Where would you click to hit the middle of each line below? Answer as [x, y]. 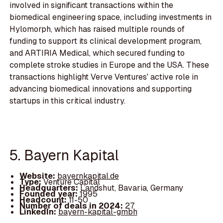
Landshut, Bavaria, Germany [131, 188]
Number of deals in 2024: [72, 206]
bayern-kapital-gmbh [98, 212]
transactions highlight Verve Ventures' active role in [104, 77]
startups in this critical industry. [68, 101]
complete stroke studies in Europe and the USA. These [110, 65]
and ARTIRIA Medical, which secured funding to [97, 53]
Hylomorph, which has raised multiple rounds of [97, 29]
